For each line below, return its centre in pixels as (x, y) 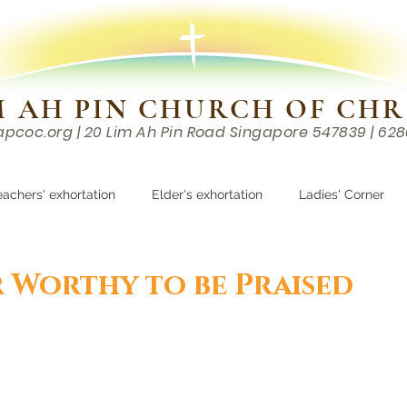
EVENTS (65, 164)
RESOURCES (206, 164)
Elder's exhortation (207, 194)
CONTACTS (362, 164)
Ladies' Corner (342, 194)
